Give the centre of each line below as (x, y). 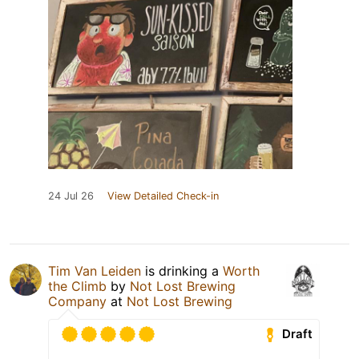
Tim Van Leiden (95, 270)
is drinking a (182, 270)
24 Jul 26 (71, 196)
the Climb (77, 286)
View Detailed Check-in (163, 196)
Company (77, 301)
